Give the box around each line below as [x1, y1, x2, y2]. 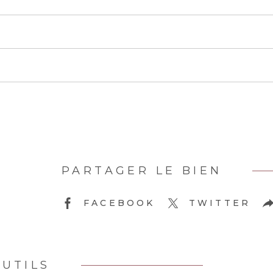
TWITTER [188, 197, 251, 208]
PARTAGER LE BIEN [62, 163, 222, 177]
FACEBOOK [83, 197, 155, 208]
